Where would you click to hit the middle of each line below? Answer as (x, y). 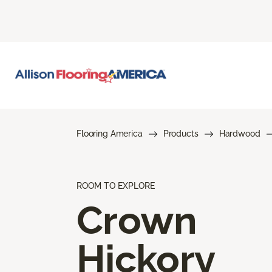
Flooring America (110, 133)
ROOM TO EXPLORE (116, 185)
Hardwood (240, 133)
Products (181, 133)
